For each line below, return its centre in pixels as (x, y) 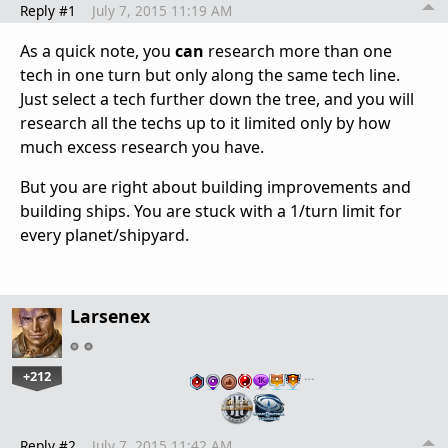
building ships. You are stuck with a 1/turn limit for (211, 210)
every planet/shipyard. (104, 234)
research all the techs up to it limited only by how (205, 122)
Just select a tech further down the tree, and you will (217, 98)
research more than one (298, 50)
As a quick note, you (97, 50)
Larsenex (110, 315)
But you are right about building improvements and (215, 186)
